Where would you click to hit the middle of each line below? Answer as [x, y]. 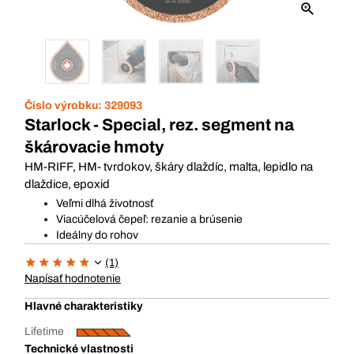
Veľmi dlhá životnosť [105, 203]
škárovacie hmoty [94, 147]
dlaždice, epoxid [67, 184]
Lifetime [44, 331]
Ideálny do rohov [97, 235]
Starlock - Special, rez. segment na [159, 125]
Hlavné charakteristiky [84, 306]
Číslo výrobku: [64, 105]
